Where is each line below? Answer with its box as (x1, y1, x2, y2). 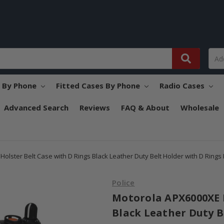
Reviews (79, 102, 110, 113)
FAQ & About (120, 102, 169, 113)
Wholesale (180, 102, 219, 113)
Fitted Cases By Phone (55, 80, 142, 91)
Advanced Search (3, 102, 68, 113)
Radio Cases (159, 80, 206, 91)
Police (112, 177, 135, 188)
